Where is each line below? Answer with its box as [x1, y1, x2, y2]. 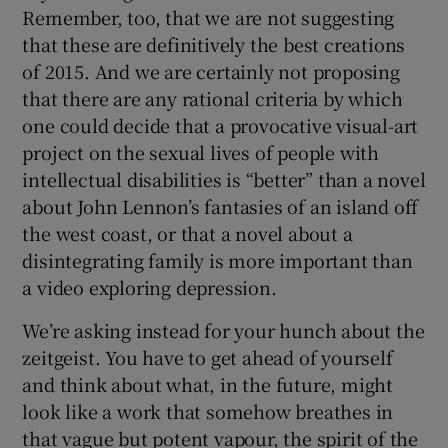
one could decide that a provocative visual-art [22, 111, 419, 138]
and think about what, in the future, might [22, 370, 394, 397]
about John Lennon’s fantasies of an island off [22, 192, 419, 219]
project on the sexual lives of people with [22, 138, 380, 165]
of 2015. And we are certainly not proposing [22, 57, 400, 84]
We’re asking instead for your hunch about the [22, 316, 425, 343]
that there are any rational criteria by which [22, 84, 403, 111]
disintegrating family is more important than [22, 246, 413, 273]
